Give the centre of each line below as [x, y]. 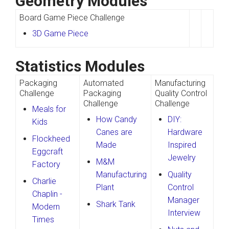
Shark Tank [116, 204]
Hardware [185, 132]
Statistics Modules [80, 66]
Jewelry [182, 158]
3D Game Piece [61, 33]
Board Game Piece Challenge [72, 17]
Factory [47, 165]
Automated [103, 83]
